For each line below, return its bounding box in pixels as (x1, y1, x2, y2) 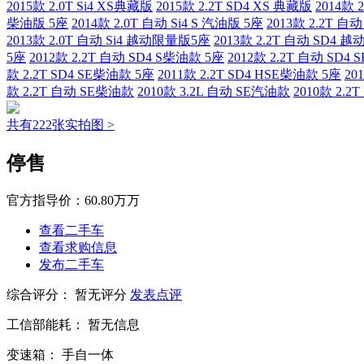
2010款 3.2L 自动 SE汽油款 (137, 84, 290, 99)
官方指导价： (6, 193, 84, 208)
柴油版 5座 (6, 16, 68, 31)
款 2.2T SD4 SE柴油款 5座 (6, 67, 154, 82)
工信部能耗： (6, 318, 84, 332)
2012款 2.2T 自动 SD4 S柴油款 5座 (29, 50, 224, 65)
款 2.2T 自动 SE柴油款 (6, 84, 134, 99)
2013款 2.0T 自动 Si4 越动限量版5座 (6, 33, 210, 48)
